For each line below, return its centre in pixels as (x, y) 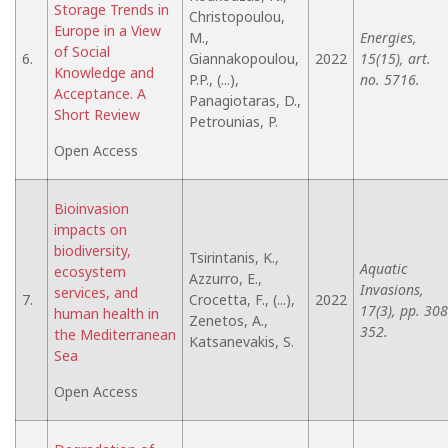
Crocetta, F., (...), (242, 299)
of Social (82, 51)
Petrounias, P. (233, 121)
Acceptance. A (100, 93)
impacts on (90, 229)
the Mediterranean (115, 334)
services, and (96, 292)
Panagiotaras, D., (245, 100)
